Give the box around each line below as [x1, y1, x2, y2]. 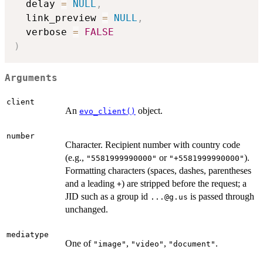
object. [136, 106, 163, 116]
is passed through [188, 191, 254, 202]
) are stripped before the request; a [122, 178, 247, 189]
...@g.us [150, 193, 188, 202]
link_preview [14, 12, 102, 24]
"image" [93, 240, 126, 249]
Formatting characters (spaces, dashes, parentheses [65, 166, 251, 176]
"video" [131, 240, 164, 249]
